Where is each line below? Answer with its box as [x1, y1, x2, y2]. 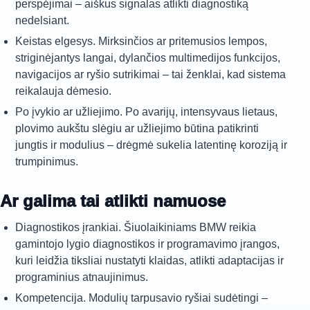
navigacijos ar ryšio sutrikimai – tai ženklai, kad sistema [15, 69, 286, 80]
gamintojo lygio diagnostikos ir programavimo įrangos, [15, 238, 280, 250]
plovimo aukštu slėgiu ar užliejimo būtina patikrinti [15, 122, 259, 134]
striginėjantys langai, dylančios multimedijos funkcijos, [15, 52, 280, 64]
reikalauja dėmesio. [15, 85, 111, 97]
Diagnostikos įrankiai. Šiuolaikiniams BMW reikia [15, 221, 256, 233]
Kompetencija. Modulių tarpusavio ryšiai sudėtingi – [15, 292, 268, 304]
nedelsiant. [15, 15, 69, 26]
